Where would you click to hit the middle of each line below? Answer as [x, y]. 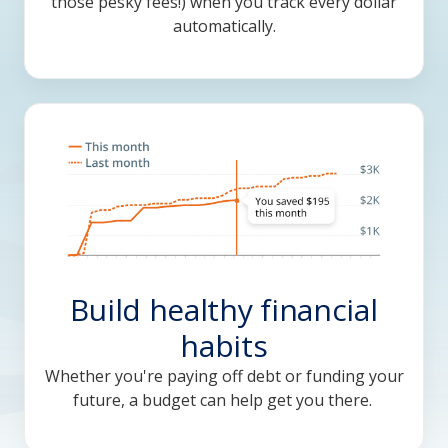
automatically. [224, 26]
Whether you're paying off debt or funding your [224, 376]
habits [224, 346]
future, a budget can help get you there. [224, 400]
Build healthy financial [224, 310]
